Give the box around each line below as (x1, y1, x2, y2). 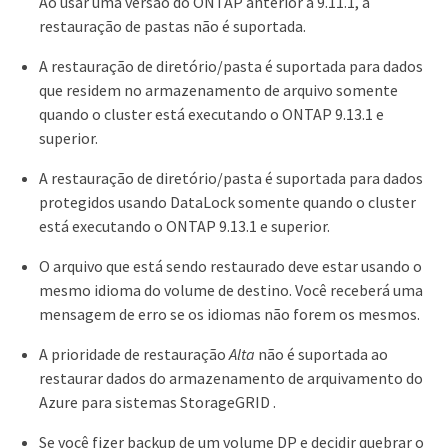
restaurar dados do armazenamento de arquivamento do (39, 367, 423, 388)
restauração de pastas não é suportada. (39, 15, 306, 36)
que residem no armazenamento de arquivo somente (39, 79, 398, 100)
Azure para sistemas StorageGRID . (39, 391, 276, 412)
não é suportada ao (255, 343, 388, 364)
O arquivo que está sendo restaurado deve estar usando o (39, 255, 422, 276)
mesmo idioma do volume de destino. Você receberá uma (39, 279, 423, 300)
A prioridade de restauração (39, 343, 229, 364)
